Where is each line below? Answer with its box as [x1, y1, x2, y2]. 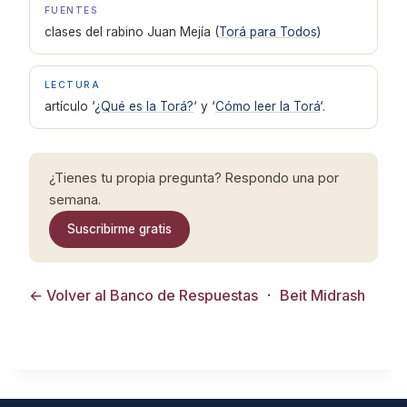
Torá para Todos [219, 25, 317, 39]
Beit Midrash [280, 286, 365, 304]
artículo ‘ [45, 99, 94, 114]
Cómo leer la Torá [215, 99, 320, 114]
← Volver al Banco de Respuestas [29, 286, 258, 304]
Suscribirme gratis [67, 222, 172, 236]
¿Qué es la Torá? [94, 99, 194, 114]
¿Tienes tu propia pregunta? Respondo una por [49, 170, 339, 185]
